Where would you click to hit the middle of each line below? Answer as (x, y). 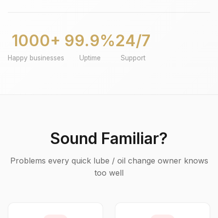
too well (109, 173)
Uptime (90, 58)
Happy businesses (36, 58)
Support (133, 58)
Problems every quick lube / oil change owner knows (109, 161)
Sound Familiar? (109, 138)
